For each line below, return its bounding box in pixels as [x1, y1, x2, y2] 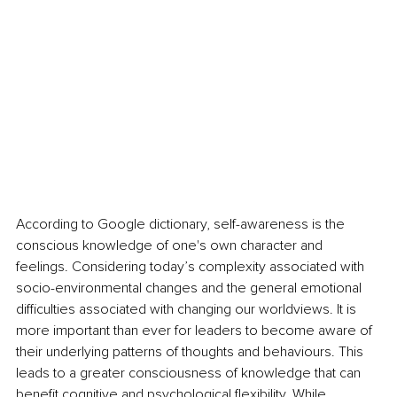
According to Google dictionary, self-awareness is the [16, 214, 348, 233]
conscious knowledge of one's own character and [16, 236, 326, 254]
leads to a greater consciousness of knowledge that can [16, 363, 364, 382]
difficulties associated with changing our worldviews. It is [16, 300, 360, 318]
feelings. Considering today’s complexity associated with [16, 257, 368, 276]
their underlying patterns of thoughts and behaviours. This [16, 342, 367, 361]
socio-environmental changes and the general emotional [16, 278, 365, 297]
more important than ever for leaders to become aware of [16, 321, 376, 339]
